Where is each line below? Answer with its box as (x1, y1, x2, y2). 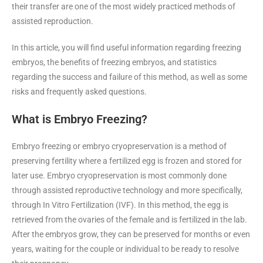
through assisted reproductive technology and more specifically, (12, 185, 242, 195)
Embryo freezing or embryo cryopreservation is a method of (12, 141, 227, 151)
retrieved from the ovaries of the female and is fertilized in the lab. (12, 214, 247, 224)
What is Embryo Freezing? (12, 112, 147, 126)
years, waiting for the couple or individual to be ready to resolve (12, 244, 239, 254)
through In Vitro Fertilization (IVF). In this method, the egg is (12, 200, 228, 210)
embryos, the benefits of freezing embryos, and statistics (12, 57, 217, 67)
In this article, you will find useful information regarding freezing (12, 42, 241, 52)
